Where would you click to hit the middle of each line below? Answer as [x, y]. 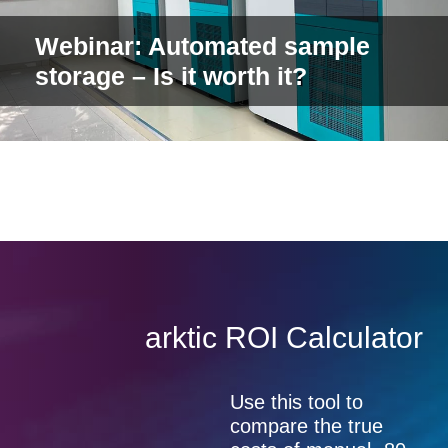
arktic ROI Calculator [284, 390]
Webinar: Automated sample [202, 98]
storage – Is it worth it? [171, 128]
